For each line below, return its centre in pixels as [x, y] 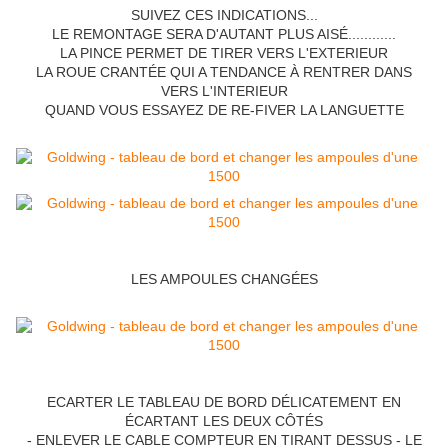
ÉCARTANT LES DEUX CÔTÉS [224, 421]
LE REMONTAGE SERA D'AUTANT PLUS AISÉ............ [224, 34]
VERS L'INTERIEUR [224, 91]
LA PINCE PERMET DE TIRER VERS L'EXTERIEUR [224, 53]
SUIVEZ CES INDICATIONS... [224, 15]
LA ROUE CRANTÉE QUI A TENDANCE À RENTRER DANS [224, 72]
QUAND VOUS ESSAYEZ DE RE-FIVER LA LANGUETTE [224, 110]
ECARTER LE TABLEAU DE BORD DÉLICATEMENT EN [224, 402]
